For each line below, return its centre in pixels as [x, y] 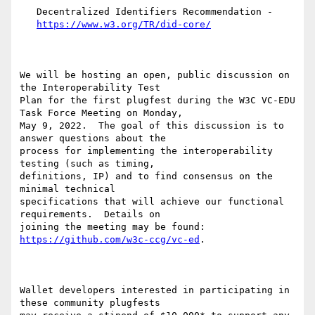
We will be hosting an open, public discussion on [155, 75]
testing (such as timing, [87, 164]
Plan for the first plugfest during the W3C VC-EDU [157, 101]
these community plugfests [90, 303]
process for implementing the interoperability [146, 151]
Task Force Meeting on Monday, [101, 113]
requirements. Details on [90, 214]
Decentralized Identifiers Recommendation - [28, 12]
